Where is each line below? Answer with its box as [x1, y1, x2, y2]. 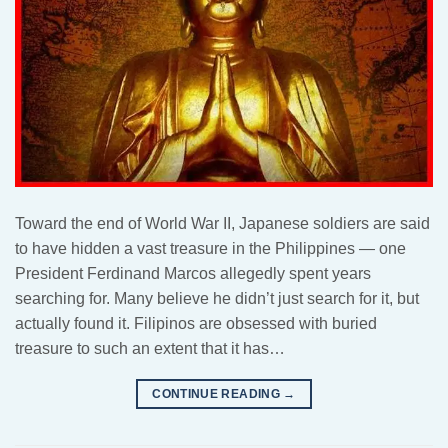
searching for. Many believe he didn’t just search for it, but [15, 289, 419, 307]
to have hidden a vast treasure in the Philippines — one [15, 239, 406, 257]
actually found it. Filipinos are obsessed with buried [15, 314, 377, 332]
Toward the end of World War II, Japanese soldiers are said [15, 214, 430, 232]
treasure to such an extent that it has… [15, 339, 285, 357]
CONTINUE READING [152, 386, 284, 401]
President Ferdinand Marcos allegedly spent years [15, 264, 371, 282]
